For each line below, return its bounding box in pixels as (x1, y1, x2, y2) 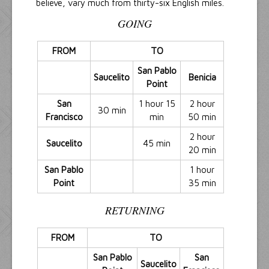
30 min (97, 105, 126, 116)
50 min (188, 112, 216, 122)
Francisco (45, 112, 83, 122)
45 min (143, 138, 171, 149)
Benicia (188, 72, 216, 83)
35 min (188, 178, 216, 189)
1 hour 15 (138, 98, 175, 109)
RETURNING (104, 203, 165, 218)
